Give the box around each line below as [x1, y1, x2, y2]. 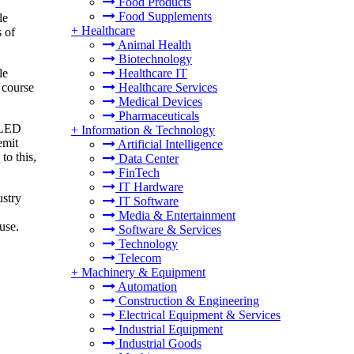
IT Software [115, 194, 179, 208]
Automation [115, 280, 177, 293]
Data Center [115, 152, 179, 165]
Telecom [115, 251, 161, 265]
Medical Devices [115, 95, 202, 108]
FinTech [115, 166, 160, 179]
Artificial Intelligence [115, 137, 223, 151]
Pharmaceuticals [115, 109, 199, 122]
